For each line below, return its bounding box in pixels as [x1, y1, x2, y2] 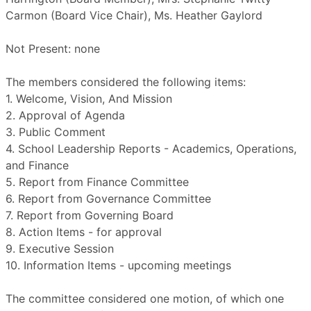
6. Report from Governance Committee [6, 192, 211, 205]
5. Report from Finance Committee [6, 175, 189, 189]
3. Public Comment [6, 125, 106, 139]
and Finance [6, 158, 69, 172]
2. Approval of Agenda [6, 108, 125, 122]
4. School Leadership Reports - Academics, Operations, [6, 142, 296, 155]
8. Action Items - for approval [6, 225, 162, 239]
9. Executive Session [6, 242, 114, 255]
